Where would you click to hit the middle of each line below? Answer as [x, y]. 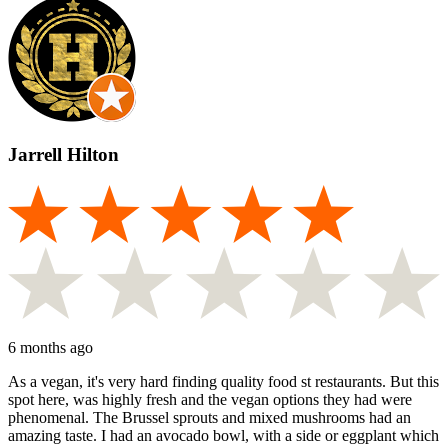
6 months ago [50, 348]
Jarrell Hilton [63, 155]
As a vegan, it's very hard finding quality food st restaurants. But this [223, 382]
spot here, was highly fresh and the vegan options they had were [210, 400]
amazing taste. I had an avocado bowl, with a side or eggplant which [223, 436]
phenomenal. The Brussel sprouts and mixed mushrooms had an [209, 418]
